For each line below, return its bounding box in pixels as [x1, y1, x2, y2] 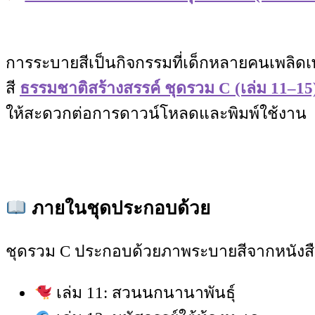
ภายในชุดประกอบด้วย [26, 198, 210, 219]
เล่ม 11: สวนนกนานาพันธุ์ [52, 284, 236, 302]
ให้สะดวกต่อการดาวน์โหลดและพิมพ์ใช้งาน [6, 104, 307, 122]
